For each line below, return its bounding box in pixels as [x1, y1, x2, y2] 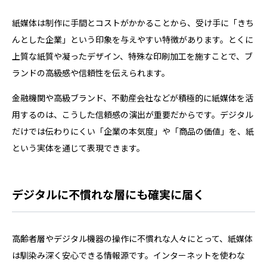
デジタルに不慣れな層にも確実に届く [12, 185, 204, 202]
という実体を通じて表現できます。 [12, 141, 145, 154]
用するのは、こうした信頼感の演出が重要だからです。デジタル [12, 108, 253, 120]
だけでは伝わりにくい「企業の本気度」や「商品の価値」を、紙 [12, 125, 254, 137]
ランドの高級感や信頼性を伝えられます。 [12, 66, 170, 79]
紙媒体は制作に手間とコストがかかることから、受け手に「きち [12, 16, 254, 29]
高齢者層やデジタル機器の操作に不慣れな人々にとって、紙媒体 [12, 232, 253, 244]
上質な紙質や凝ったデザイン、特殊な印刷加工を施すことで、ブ [12, 49, 253, 62]
